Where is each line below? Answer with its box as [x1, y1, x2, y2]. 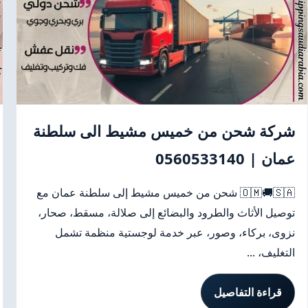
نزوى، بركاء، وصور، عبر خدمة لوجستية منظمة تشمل [55, 225, 295, 240]
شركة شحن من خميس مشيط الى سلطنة [33, 120, 295, 141]
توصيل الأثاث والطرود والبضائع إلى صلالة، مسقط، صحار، [38, 205, 295, 220]
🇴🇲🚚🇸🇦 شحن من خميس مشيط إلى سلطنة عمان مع [36, 185, 240, 200]
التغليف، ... [247, 245, 295, 260]
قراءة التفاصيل [214, 285, 282, 300]
